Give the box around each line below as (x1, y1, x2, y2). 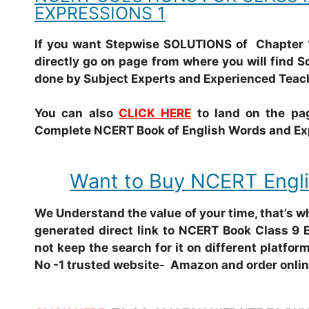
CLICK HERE (118, 106, 192, 120)
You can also (34, 106, 119, 120)
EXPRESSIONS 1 (34, 2, 166, 23)
